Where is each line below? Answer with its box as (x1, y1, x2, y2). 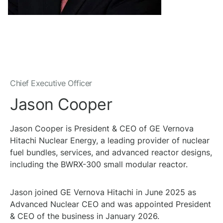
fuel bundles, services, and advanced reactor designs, (10, 147, 212, 157)
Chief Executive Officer (10, 78, 92, 88)
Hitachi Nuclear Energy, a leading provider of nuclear (10, 135, 210, 145)
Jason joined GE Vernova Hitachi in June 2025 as (10, 187, 196, 197)
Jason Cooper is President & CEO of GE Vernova (10, 123, 194, 133)
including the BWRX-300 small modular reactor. (10, 159, 188, 169)
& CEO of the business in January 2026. (10, 211, 159, 221)
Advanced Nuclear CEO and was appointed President (10, 199, 211, 209)
